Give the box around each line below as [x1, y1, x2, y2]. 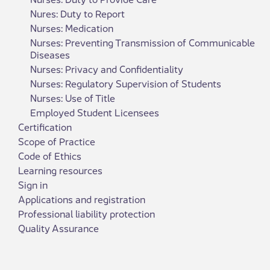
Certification [18, 119, 72, 134]
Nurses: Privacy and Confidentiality [30, 61, 183, 76]
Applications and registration [18, 191, 145, 206]
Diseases [30, 46, 70, 61]
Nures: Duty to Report [30, 5, 125, 20]
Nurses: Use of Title [30, 90, 115, 105]
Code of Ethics [18, 148, 81, 163]
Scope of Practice [18, 133, 95, 148]
